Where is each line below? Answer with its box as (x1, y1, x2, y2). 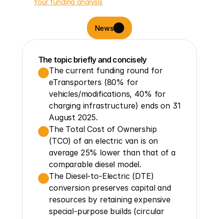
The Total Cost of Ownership (49, 124, 157, 134)
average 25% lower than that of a (49, 148, 175, 157)
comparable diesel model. (49, 159, 142, 169)
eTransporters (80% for (49, 77, 138, 87)
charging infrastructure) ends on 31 (49, 101, 181, 110)
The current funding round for (49, 66, 163, 75)
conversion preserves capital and (49, 183, 171, 193)
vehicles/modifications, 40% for (49, 89, 166, 99)
